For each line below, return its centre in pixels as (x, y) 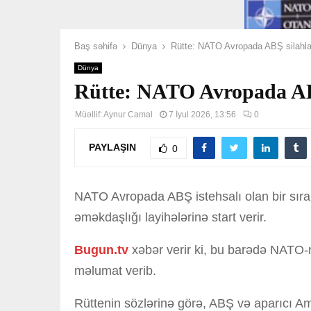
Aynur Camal (128, 115)
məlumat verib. (115, 271)
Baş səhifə (96, 46)
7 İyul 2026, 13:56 (202, 115)
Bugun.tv (101, 250)
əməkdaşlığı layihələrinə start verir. (170, 217)
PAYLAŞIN (112, 147)
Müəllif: (89, 115)
